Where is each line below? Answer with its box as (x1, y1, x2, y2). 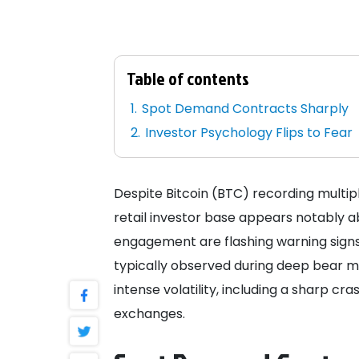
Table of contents (127, 66, 249, 91)
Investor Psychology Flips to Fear (145, 123, 353, 143)
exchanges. (114, 305, 185, 324)
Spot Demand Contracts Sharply (142, 99, 349, 119)
